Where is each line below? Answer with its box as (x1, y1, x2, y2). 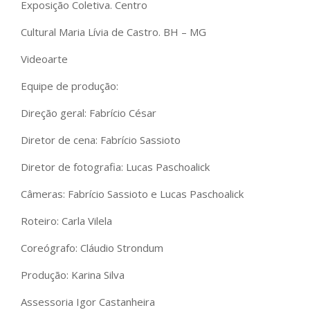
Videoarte (21, 52, 68, 66)
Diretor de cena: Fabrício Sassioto (21, 133, 181, 147)
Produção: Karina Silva (21, 268, 125, 282)
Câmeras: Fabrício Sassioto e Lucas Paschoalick (21, 187, 246, 201)
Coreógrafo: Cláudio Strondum (21, 241, 163, 255)
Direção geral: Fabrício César (21, 106, 159, 120)
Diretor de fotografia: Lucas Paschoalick (21, 160, 212, 174)
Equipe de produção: (21, 79, 118, 93)
